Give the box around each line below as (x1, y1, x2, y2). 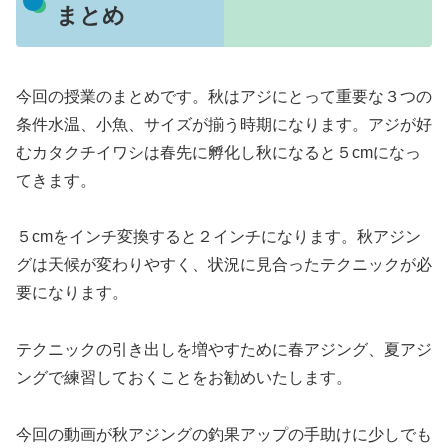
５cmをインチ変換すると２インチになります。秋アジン (16, 228, 421, 246)
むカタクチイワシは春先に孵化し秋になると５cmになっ (16, 143, 421, 161)
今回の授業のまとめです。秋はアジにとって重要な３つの (16, 87, 432, 105)
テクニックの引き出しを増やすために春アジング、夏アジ (16, 341, 432, 359)
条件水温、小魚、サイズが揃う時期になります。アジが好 (16, 115, 432, 133)
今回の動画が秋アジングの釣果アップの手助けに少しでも (16, 426, 432, 443)
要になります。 (16, 284, 128, 302)
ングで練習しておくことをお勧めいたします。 (16, 369, 352, 387)
